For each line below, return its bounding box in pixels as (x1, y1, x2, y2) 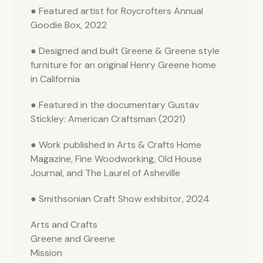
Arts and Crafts (31, 218, 97, 231)
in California (31, 73, 80, 85)
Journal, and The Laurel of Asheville (31, 167, 180, 179)
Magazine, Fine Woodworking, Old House (31, 153, 202, 165)
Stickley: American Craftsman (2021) (31, 113, 186, 125)
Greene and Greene (31, 232, 115, 245)
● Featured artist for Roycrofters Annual (31, 5, 203, 17)
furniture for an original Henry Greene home (31, 59, 216, 71)
